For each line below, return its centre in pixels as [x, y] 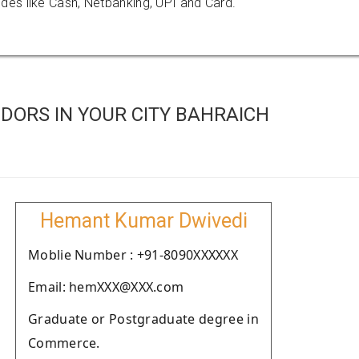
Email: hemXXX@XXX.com [106, 287]
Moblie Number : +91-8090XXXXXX [133, 255]
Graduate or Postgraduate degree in [143, 319]
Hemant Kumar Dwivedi [143, 221]
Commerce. [64, 343]
